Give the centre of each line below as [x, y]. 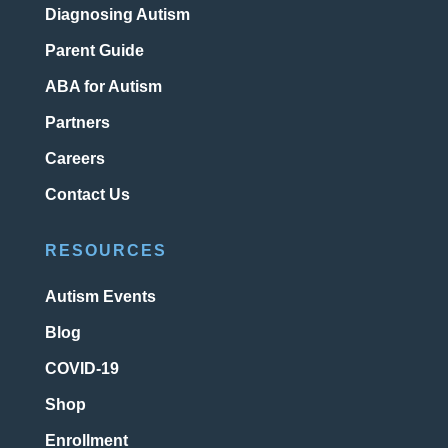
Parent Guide [94, 51]
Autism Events [100, 297]
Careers [74, 159]
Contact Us [87, 195]
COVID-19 [81, 369]
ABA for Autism [103, 87]
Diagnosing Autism [117, 15]
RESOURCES [105, 251]
